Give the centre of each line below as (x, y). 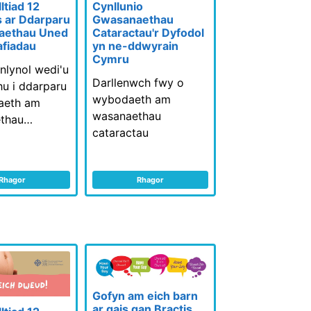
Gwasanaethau (133, 19)
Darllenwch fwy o (138, 82)
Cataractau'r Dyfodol (149, 32)
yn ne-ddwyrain (136, 45)
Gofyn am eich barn (145, 295)
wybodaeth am (132, 99)
